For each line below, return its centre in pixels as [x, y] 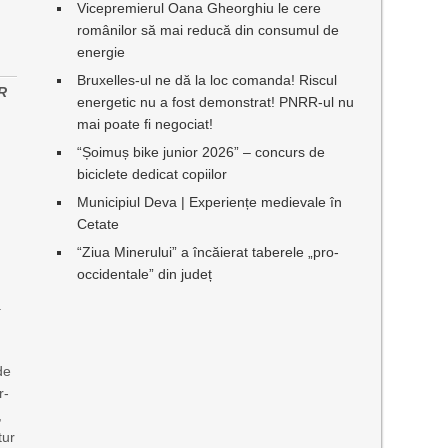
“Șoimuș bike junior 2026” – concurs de [200, 152]
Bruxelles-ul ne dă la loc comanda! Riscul [206, 80]
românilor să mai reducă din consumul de [207, 30]
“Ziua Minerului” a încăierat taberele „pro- [207, 252]
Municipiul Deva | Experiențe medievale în [209, 202]
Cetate [97, 224]
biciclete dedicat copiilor [151, 174]
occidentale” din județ [144, 274]
